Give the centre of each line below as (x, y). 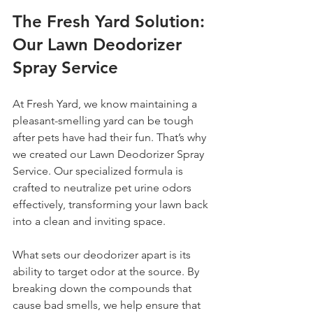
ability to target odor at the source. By (107, 271)
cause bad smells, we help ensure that (108, 305)
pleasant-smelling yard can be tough (104, 121)
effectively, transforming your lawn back (112, 204)
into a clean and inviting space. (89, 221)
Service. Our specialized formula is (99, 171)
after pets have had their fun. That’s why (111, 137)
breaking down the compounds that (103, 288)
